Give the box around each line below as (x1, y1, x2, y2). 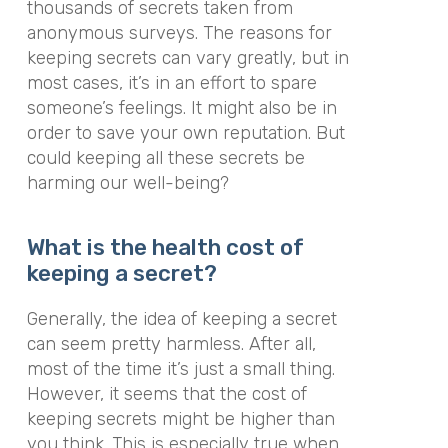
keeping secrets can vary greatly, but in (26, 46, 349, 69)
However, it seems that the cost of (26, 383, 307, 405)
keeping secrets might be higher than (26, 408, 335, 430)
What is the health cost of (26, 234, 304, 261)
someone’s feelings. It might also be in (26, 96, 337, 119)
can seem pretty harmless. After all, (26, 333, 316, 355)
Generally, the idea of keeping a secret (26, 308, 337, 330)
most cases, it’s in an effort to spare (26, 71, 317, 94)
